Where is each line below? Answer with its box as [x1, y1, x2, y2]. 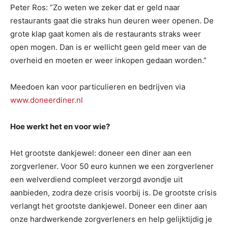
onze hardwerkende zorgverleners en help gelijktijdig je [10, 214, 212, 224]
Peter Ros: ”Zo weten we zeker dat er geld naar [10, 3, 180, 12]
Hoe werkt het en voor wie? [10, 122, 110, 131]
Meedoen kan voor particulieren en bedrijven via [10, 82, 185, 92]
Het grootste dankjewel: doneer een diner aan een [10, 148, 191, 158]
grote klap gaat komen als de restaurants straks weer [10, 29, 201, 39]
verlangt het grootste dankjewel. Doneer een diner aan [10, 201, 207, 211]
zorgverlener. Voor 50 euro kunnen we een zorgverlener [10, 161, 214, 171]
